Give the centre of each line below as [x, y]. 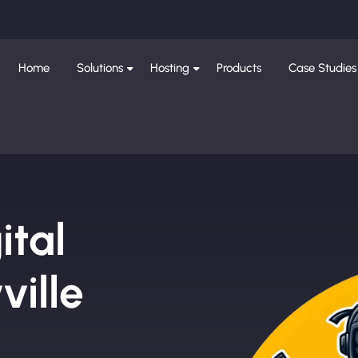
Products [239, 68]
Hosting [170, 68]
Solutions [100, 68]
